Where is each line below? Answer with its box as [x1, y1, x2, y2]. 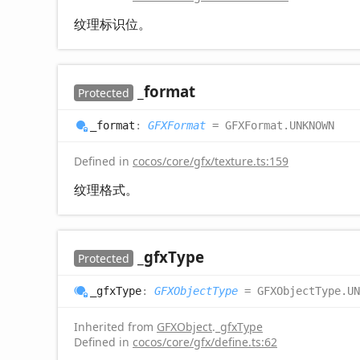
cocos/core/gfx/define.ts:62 [133, 333, 277, 350]
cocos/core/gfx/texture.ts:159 [133, 153, 288, 169]
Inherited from [74, 318, 157, 334]
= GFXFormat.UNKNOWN [206, 118, 334, 132]
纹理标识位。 [74, 14, 151, 33]
